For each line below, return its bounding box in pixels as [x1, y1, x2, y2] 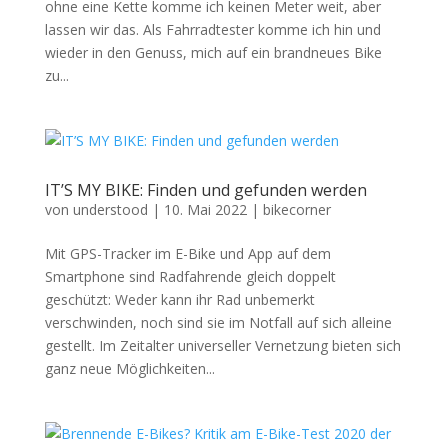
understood [72, 200, 148, 219]
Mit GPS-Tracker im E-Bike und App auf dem [44, 244, 331, 263]
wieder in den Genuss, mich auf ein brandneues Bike [44, 43, 382, 62]
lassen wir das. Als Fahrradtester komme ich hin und [44, 20, 381, 39]
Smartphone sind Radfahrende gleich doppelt [44, 267, 336, 286]
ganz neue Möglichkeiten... [44, 359, 215, 378]
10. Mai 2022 [163, 200, 247, 219]
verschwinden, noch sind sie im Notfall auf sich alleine [44, 313, 392, 332]
